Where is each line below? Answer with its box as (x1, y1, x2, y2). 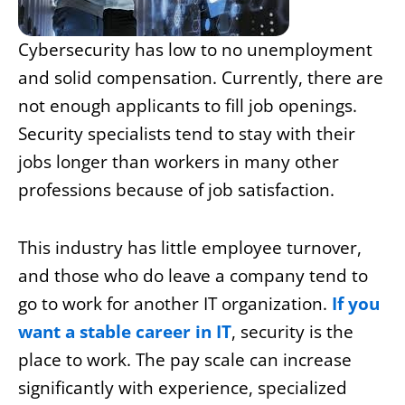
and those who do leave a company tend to (18, 264, 368, 288)
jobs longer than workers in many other (18, 149, 339, 174)
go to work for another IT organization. (18, 292, 332, 316)
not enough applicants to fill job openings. (18, 93, 357, 118)
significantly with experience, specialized (18, 376, 347, 400)
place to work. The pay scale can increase (18, 348, 352, 372)
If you (332, 292, 380, 316)
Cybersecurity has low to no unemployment (18, 37, 372, 61)
